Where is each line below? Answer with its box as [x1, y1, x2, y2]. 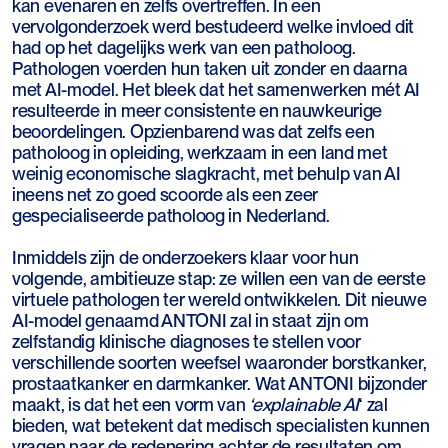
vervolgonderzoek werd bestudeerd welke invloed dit [12, 16, 415, 38]
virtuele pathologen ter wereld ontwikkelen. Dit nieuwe [12, 289, 427, 311]
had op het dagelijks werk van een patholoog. [12, 37, 356, 59]
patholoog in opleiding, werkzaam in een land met [12, 142, 388, 164]
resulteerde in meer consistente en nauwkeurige [12, 100, 383, 122]
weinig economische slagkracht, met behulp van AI [12, 163, 401, 185]
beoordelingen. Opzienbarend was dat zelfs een [12, 121, 375, 143]
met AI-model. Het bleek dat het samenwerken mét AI [12, 79, 421, 101]
